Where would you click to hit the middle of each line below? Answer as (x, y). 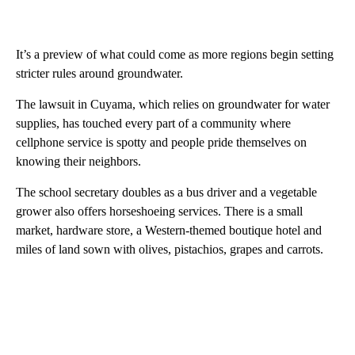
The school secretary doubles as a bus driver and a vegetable (166, 193)
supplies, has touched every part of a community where (153, 124)
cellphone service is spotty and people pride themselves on (161, 143)
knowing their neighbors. (78, 162)
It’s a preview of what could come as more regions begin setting (175, 55)
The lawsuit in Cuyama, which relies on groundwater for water (173, 105)
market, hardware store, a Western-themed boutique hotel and (169, 231)
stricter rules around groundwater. (99, 74)
